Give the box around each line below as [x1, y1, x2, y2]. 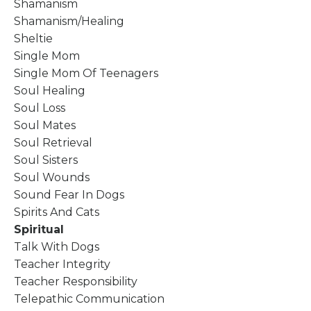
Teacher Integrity [14, 257, 110, 271]
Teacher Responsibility [14, 274, 137, 288]
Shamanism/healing [14, 14, 124, 28]
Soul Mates [14, 118, 76, 132]
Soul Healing [14, 83, 85, 97]
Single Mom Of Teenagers [14, 66, 158, 80]
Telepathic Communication [14, 292, 165, 305]
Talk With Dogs [14, 239, 99, 253]
